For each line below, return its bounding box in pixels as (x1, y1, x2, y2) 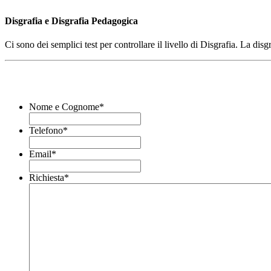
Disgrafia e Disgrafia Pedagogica (5, 16, 138, 27)
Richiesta (29, 172, 64, 183)
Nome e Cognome (29, 102, 99, 113)
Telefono (29, 125, 63, 136)
